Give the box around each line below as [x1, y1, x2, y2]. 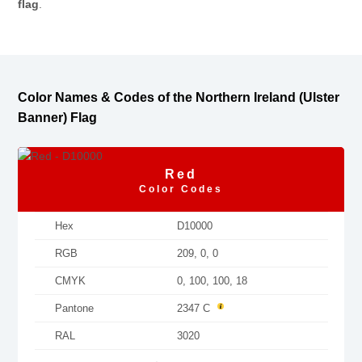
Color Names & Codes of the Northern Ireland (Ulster [18, 90, 339, 105]
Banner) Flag [18, 111, 97, 125]
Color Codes [139, 183, 223, 196]
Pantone [54, 302, 94, 315]
